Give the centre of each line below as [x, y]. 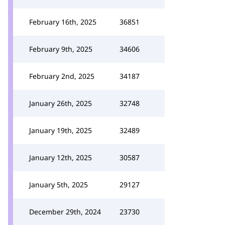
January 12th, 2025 [61, 157]
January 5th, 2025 [59, 185]
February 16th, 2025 [63, 22]
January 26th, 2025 [61, 103]
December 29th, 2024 [65, 212]
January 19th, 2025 [61, 130]
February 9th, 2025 [61, 49]
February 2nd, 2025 [62, 76]
